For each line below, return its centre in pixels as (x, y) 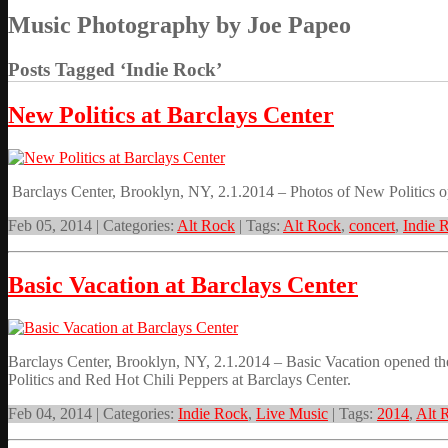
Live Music (292, 414)
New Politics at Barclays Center (171, 114)
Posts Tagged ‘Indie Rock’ (115, 69)
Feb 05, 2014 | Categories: (92, 225)
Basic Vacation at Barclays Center (183, 285)
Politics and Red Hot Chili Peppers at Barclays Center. (179, 380)
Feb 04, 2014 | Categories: (93, 414)
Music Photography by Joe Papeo (179, 24)
